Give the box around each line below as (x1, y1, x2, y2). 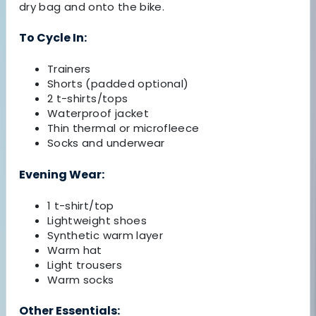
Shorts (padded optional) (47, 76, 189, 92)
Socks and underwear (47, 135, 165, 151)
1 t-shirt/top (47, 197, 114, 213)
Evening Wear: (19, 166, 104, 183)
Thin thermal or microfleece (47, 121, 200, 136)
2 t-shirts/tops (47, 91, 128, 107)
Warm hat (47, 242, 102, 257)
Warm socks (47, 272, 114, 287)
